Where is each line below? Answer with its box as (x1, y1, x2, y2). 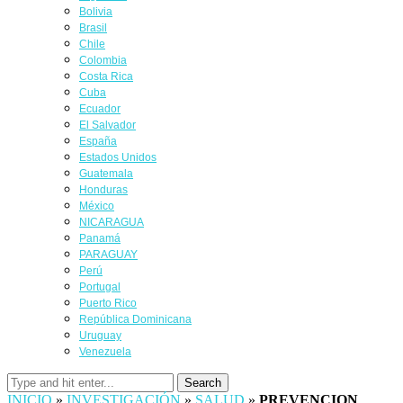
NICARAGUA (79, 216, 144, 228)
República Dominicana (79, 313, 192, 326)
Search (184, 376, 221, 390)
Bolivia (79, 5, 112, 18)
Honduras (79, 184, 128, 196)
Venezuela (79, 345, 131, 358)
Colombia (79, 54, 127, 67)
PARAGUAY (79, 248, 138, 261)
